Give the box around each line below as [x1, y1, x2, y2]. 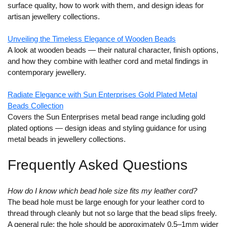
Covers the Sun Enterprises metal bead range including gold [8, 112, 205, 122]
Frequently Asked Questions [8, 157, 187, 173]
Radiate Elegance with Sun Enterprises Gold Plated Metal [8, 90, 197, 99]
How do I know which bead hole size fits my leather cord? [8, 186, 197, 196]
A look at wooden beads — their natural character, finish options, [8, 46, 218, 55]
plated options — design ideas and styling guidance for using [8, 124, 206, 133]
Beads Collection [8, 101, 63, 110]
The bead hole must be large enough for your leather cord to [8, 198, 204, 207]
